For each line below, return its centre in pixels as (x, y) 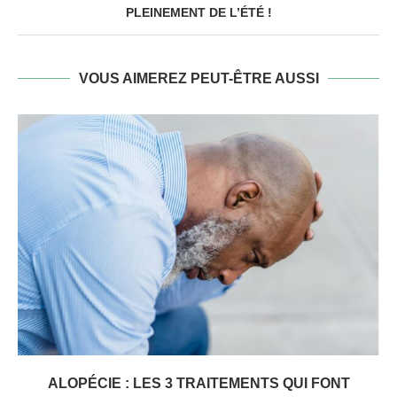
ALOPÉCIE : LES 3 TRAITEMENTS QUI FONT (198, 384)
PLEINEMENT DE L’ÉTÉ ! (198, 13)
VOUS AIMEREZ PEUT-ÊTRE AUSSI (198, 79)
